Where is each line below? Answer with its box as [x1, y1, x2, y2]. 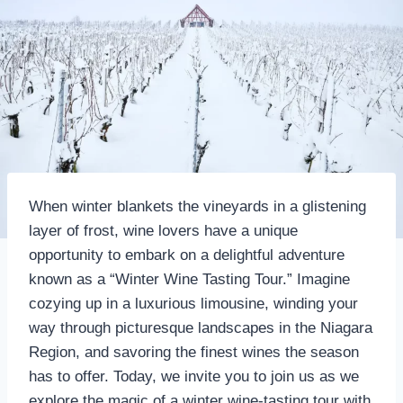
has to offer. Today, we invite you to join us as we [29, 367, 359, 385]
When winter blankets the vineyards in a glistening [29, 197, 366, 215]
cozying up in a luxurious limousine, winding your [29, 294, 358, 312]
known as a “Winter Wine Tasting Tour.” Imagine [29, 270, 350, 288]
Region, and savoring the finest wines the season [29, 343, 359, 361]
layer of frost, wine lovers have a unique [29, 221, 298, 239]
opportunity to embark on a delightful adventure [29, 246, 345, 264]
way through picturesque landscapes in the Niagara [29, 318, 372, 336]
